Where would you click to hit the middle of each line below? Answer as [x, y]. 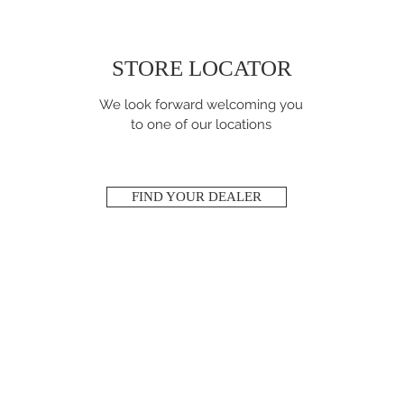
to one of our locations [202, 125]
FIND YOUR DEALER [196, 197]
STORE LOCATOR [202, 69]
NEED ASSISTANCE [266, 348]
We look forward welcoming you [202, 105]
